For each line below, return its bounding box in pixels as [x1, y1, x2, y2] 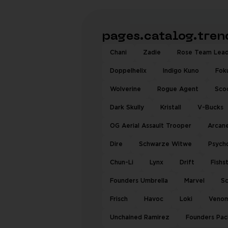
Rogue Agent [157, 87, 198, 92]
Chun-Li [110, 160, 133, 165]
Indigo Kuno [163, 68, 199, 74]
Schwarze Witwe [139, 141, 192, 147]
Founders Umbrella [110, 178, 168, 184]
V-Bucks [197, 105, 223, 110]
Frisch [110, 196, 128, 202]
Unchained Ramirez [110, 215, 169, 220]
